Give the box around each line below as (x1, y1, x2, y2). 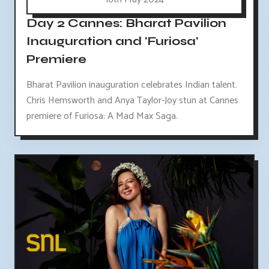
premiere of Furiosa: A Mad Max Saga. (26, 107, 178, 124)
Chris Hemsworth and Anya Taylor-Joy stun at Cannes (26, 92, 238, 109)
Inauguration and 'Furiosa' (26, 33, 198, 49)
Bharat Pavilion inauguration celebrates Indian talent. (26, 76, 237, 93)
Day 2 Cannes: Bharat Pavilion (26, 15, 226, 31)
